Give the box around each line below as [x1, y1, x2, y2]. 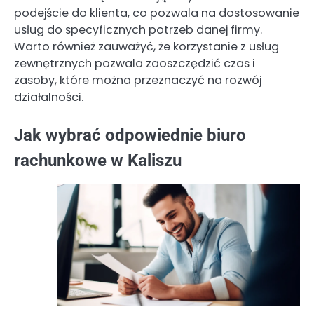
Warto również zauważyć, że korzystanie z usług [14, 39, 279, 55]
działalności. [14, 89, 83, 106]
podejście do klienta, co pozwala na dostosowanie [14, 5, 299, 22]
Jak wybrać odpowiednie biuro [14, 125, 246, 146]
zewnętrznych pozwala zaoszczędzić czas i [14, 55, 255, 72]
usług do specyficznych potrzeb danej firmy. [14, 22, 262, 39]
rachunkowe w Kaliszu [14, 151, 182, 171]
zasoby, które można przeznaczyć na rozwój [14, 72, 261, 89]
